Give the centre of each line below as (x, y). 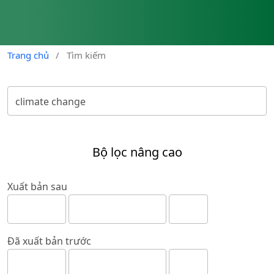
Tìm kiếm (86, 55)
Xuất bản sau (37, 187)
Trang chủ (28, 55)
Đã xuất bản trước (49, 241)
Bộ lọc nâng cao (137, 152)
